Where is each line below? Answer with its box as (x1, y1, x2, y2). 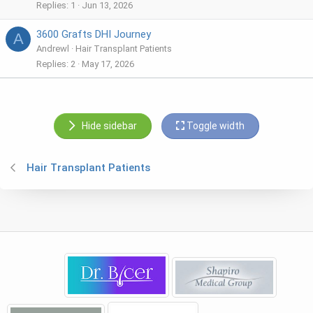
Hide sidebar (80, 119, 138, 131)
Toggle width (184, 119, 245, 131)
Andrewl (36, 43, 69, 54)
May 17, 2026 (82, 58, 134, 69)
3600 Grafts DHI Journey (36, 27, 151, 41)
